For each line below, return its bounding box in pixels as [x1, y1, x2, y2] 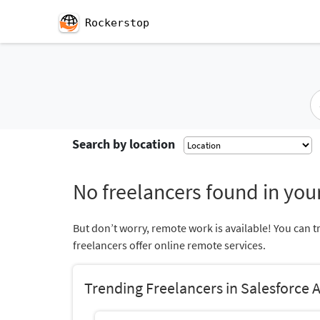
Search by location [72, 136, 175, 152]
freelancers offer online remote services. [73, 238, 266, 252]
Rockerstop [85, 16, 149, 29]
